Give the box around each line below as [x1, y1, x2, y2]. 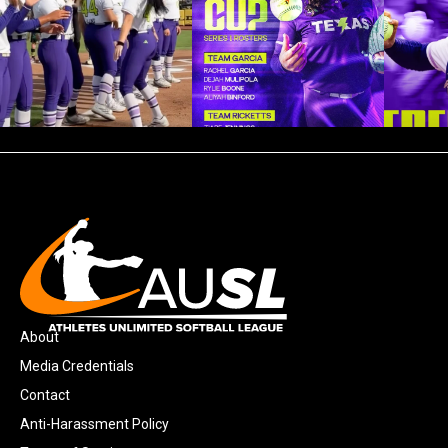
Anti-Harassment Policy [20, 416, 169, 433]
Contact [20, 387, 70, 404]
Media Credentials [20, 358, 134, 375]
